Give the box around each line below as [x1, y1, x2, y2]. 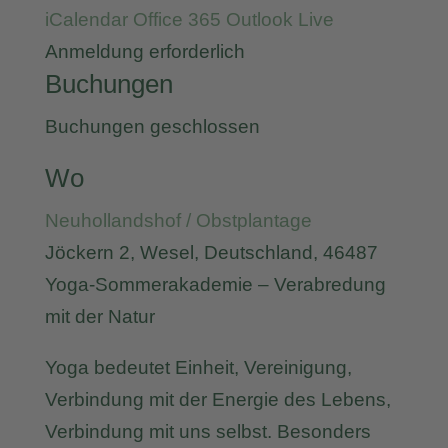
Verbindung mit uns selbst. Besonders [44, 421, 371, 442]
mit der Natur [44, 306, 155, 327]
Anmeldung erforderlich [44, 41, 245, 62]
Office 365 [132, 9, 221, 30]
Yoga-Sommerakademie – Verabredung [44, 274, 386, 295]
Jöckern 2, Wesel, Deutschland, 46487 [44, 242, 378, 263]
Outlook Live [225, 9, 334, 30]
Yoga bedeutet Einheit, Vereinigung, [44, 357, 352, 378]
